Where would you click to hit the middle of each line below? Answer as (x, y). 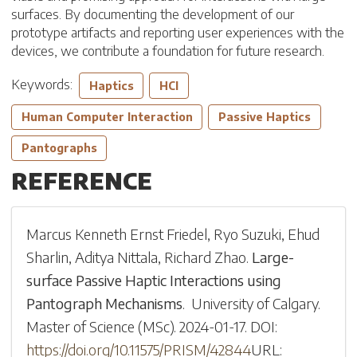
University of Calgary (255, 303)
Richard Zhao (206, 257)
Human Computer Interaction (107, 116)
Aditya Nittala (117, 257)
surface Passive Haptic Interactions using (154, 280)
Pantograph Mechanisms (105, 303)
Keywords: (45, 84)
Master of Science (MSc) (100, 326)
